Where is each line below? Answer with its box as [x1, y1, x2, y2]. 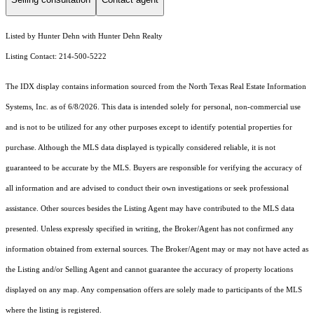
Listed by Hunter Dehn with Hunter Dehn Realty [6, 32, 163, 41]
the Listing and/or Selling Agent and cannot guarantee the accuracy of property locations [6, 266, 293, 274]
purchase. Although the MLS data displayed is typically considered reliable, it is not [6, 144, 275, 152]
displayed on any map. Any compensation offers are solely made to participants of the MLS [6, 286, 302, 294]
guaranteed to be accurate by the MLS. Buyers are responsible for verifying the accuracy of [6, 164, 302, 172]
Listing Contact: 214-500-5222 [6, 53, 109, 61]
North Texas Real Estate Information [189, 83, 306, 91]
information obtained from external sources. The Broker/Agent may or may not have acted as [6, 245, 308, 254]
